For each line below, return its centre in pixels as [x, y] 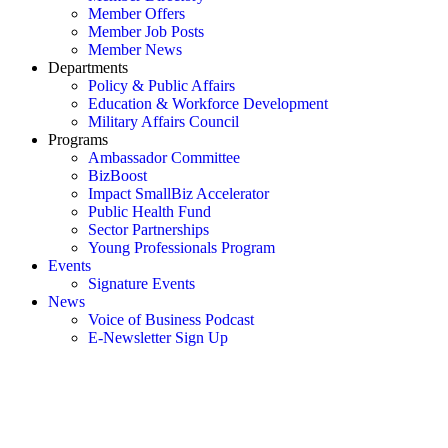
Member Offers [136, 13]
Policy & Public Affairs [161, 85]
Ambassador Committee [164, 157]
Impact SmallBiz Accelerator [178, 193]
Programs [78, 139]
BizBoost [117, 175]
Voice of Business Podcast [171, 319]
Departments [88, 67]
